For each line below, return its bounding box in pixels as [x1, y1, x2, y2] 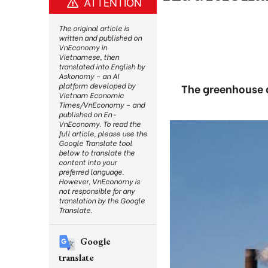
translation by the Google [59, 195, 145, 205]
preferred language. [59, 166, 124, 176]
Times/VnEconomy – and [59, 99, 145, 109]
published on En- [59, 109, 116, 119]
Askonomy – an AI [59, 71, 119, 81]
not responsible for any [59, 185, 135, 196]
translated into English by [59, 61, 145, 71]
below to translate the [59, 147, 135, 157]
